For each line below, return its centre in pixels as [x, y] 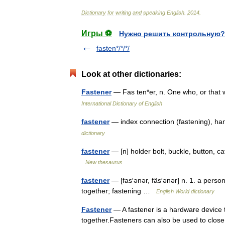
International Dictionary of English [122, 103]
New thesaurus [104, 162]
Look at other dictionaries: [131, 74]
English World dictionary [185, 191]
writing [123, 13]
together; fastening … [119, 191]
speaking [154, 13]
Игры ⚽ [97, 33]
